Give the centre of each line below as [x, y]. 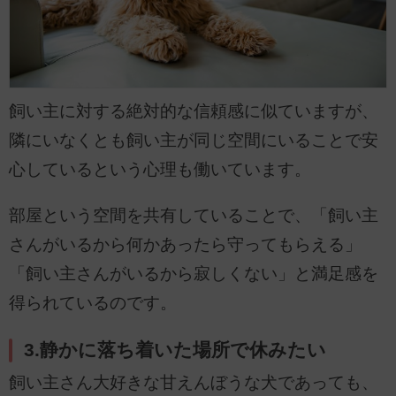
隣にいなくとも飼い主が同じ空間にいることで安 [194, 141]
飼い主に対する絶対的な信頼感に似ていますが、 [194, 111]
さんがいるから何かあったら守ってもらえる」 [185, 245]
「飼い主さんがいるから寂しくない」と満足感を [194, 274]
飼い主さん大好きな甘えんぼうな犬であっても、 [194, 382]
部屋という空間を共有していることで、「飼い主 [194, 216]
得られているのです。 [93, 303]
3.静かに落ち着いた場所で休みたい [175, 350]
